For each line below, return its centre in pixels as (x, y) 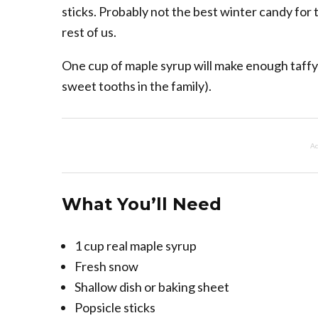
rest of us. (89, 32)
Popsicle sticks (115, 308)
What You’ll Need (142, 204)
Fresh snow (106, 267)
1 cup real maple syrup (136, 246)
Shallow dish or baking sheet (152, 287)
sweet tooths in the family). (137, 86)
